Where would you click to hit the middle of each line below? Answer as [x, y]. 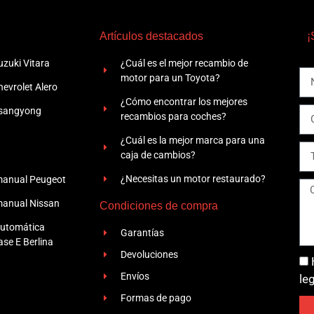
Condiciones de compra [159, 205]
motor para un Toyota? [171, 77]
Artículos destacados [151, 36]
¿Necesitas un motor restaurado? [193, 178]
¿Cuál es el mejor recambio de [185, 63]
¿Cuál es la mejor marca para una [193, 140]
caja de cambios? [158, 155]
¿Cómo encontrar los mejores [184, 101]
